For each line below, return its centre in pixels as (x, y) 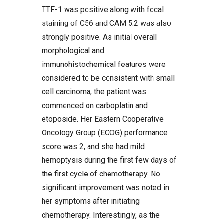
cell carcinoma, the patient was (94, 92)
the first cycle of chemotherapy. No (101, 174)
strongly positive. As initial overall (99, 37)
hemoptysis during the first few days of (109, 160)
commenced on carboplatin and (95, 105)
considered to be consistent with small (108, 78)
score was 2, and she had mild (93, 146)
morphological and (73, 51)
